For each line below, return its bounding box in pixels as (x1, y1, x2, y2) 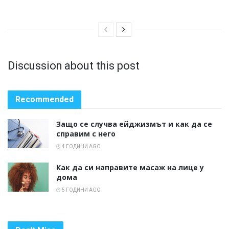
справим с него (56, 129, 116, 139)
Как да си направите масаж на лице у (56, 163, 204, 173)
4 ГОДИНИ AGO (61, 144, 101, 150)
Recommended (15, 95, 74, 105)
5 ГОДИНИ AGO (61, 187, 101, 193)
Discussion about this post (8, 59, 140, 73)
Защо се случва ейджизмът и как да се (56, 119, 212, 129)
